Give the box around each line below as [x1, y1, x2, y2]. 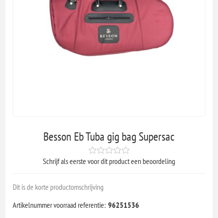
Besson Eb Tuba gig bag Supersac [43, 128, 175, 144]
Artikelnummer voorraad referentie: [13, 200, 106, 210]
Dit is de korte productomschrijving [13, 182, 104, 192]
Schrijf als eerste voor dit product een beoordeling [43, 156, 175, 166]
